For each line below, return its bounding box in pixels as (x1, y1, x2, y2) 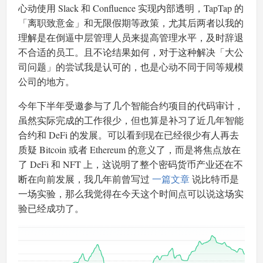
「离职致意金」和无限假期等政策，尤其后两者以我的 (18, 16, 244, 29)
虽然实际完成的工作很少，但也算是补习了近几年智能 (18, 114, 244, 127)
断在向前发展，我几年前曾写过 (18, 173, 152, 186)
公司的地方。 (18, 75, 75, 88)
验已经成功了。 (18, 202, 84, 215)
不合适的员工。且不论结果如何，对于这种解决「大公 (18, 46, 244, 59)
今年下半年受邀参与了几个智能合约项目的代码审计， (18, 99, 244, 112)
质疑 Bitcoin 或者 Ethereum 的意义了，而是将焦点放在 (18, 143, 241, 156)
